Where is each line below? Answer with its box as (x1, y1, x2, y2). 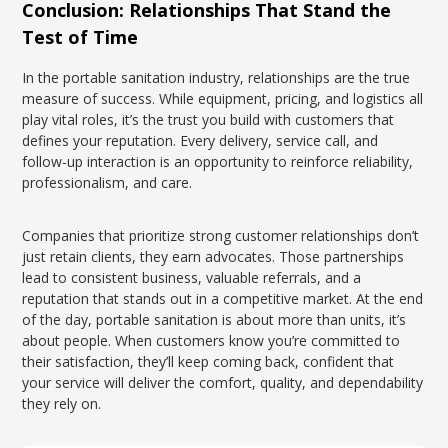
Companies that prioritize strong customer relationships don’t (22, 226, 420, 245)
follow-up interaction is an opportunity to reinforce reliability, (22, 152, 414, 171)
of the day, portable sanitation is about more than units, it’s (22, 310, 407, 329)
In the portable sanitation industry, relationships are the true (22, 68, 411, 87)
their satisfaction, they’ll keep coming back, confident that (22, 352, 395, 371)
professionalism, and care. (22, 173, 193, 192)
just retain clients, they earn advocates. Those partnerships (22, 247, 405, 266)
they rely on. (22, 394, 102, 413)
